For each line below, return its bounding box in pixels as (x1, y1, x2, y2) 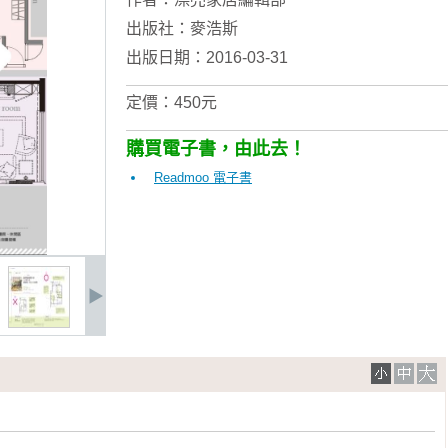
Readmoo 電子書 (154, 170, 252, 185)
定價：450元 (126, 94, 217, 111)
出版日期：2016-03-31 (126, 49, 288, 66)
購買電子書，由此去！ (126, 139, 306, 159)
